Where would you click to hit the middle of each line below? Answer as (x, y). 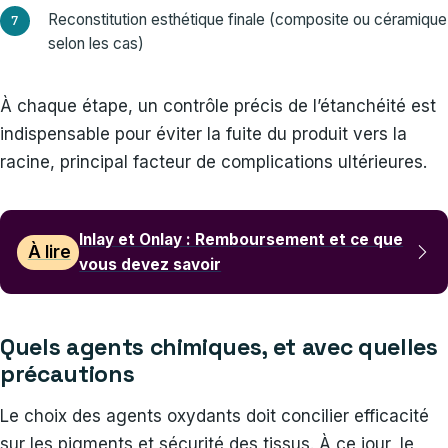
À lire (49, 252)
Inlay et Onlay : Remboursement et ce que (241, 240)
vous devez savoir (150, 265)
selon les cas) (96, 44)
